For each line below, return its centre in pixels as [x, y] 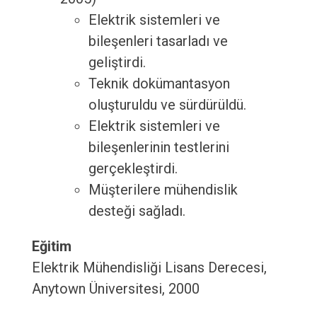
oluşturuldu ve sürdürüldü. [167, 105]
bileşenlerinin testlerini [158, 148]
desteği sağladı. [137, 211]
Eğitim [51, 247]
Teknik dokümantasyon [159, 84]
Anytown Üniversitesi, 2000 [115, 289]
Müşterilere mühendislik [163, 190]
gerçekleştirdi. [133, 169]
